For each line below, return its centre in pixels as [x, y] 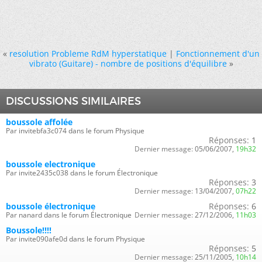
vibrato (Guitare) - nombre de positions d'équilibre [128, 63]
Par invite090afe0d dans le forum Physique [75, 239]
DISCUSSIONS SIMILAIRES [73, 101]
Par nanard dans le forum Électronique [69, 215]
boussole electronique [51, 164]
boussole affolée [39, 122]
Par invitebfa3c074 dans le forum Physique [75, 130]
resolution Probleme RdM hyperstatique [88, 53]
